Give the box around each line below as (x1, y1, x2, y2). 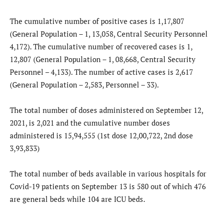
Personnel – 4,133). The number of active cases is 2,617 (10, 67, 193, 77)
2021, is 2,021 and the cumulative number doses (10, 118, 170, 128)
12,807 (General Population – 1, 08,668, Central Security (10, 54, 196, 65)
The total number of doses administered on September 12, (10, 105, 203, 115)
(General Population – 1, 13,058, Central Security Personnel (10, 29, 208, 39)
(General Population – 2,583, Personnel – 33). (10, 80, 159, 90)
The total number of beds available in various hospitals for (10, 169, 206, 179)
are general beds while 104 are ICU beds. (10, 194, 145, 204)
